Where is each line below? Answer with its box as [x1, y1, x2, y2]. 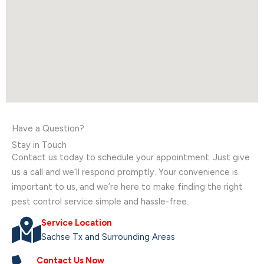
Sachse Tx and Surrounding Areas [41, 231, 175, 242]
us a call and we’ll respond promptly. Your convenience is [12, 166, 238, 177]
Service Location [41, 217, 112, 228]
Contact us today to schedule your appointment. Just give [12, 151, 250, 163]
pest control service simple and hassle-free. [12, 196, 189, 207]
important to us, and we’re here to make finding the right [12, 181, 243, 192]
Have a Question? [12, 123, 84, 134]
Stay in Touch [12, 139, 67, 150]
